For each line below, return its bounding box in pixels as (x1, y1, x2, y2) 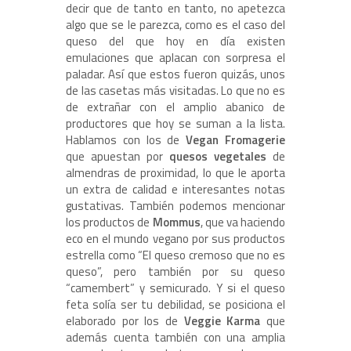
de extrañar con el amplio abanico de (66, 98, 285, 117)
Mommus (152, 213, 201, 232)
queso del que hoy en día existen (66, 32, 285, 51)
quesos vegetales (169, 147, 266, 166)
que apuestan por (66, 147, 169, 166)
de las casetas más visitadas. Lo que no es (66, 81, 285, 100)
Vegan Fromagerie (186, 131, 286, 150)
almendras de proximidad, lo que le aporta (66, 164, 285, 183)
